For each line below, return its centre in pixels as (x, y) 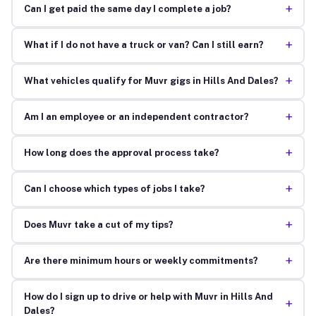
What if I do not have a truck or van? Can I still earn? (144, 45)
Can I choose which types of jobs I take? (114, 189)
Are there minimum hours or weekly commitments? (141, 261)
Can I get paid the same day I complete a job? (127, 9)
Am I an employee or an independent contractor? (136, 117)
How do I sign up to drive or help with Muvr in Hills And (148, 297)
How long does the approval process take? (121, 153)
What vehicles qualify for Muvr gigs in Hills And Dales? (151, 81)
